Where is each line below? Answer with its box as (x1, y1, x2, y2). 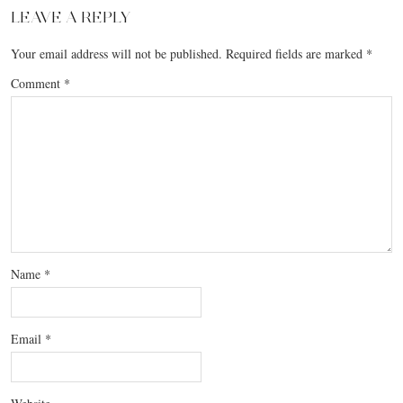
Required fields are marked (226, 45, 366, 63)
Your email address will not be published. (11, 45, 222, 63)
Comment (11, 75, 64, 93)
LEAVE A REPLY (11, 7, 130, 28)
